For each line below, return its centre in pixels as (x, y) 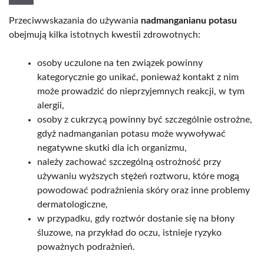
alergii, (51, 106)
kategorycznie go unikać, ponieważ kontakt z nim (138, 77)
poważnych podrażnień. (86, 247)
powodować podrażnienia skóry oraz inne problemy (143, 191)
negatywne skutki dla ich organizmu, (112, 148)
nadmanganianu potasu (189, 21)
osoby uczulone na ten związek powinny (120, 63)
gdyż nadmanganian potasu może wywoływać (131, 134)
